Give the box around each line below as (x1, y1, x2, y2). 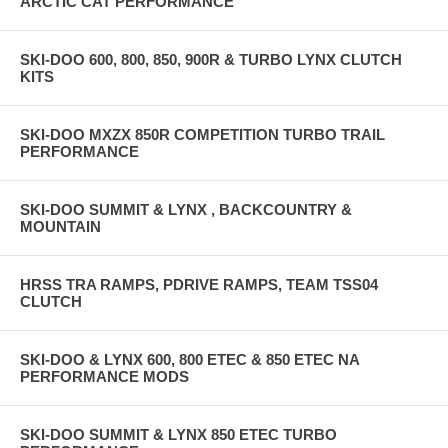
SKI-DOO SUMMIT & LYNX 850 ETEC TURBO (20, 425, 337, 443)
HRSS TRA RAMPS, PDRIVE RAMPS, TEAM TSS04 (20, 275, 378, 293)
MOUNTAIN (20, 217, 101, 235)
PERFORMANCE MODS (20, 367, 189, 385)
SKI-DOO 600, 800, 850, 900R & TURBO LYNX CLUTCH (20, 50, 402, 68)
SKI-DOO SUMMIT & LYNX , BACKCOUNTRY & (20, 200, 352, 218)
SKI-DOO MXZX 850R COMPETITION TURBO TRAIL (20, 125, 385, 143)
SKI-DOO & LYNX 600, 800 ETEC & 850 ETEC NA (20, 350, 359, 368)
